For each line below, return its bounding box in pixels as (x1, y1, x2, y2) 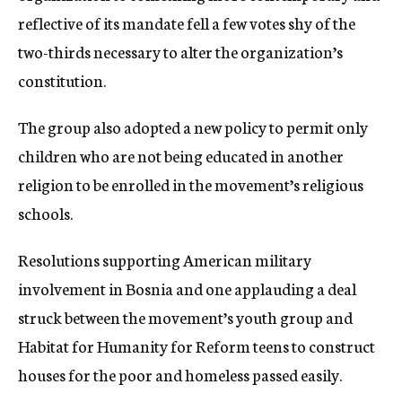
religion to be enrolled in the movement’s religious (18, 172, 363, 196)
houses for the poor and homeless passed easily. (18, 363, 342, 386)
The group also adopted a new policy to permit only (18, 115, 368, 138)
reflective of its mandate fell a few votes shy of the (18, 11, 355, 34)
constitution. (18, 68, 106, 92)
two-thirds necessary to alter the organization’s (18, 39, 343, 63)
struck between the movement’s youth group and (18, 305, 353, 328)
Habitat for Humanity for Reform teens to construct (18, 334, 375, 357)
